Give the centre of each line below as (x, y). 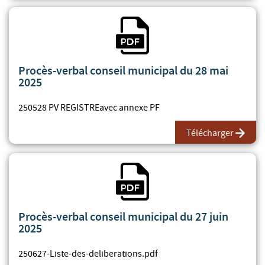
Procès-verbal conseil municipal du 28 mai (123, 70)
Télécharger (210, 133)
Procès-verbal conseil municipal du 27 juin (123, 216)
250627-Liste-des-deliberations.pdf (88, 253)
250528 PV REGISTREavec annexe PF (89, 107)
